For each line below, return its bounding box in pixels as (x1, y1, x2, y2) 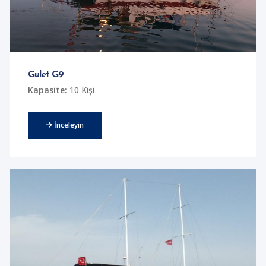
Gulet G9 (27, 69, 64, 80)
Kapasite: (27, 84, 67, 96)
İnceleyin (52, 119, 84, 130)
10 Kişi (66, 84, 94, 96)
